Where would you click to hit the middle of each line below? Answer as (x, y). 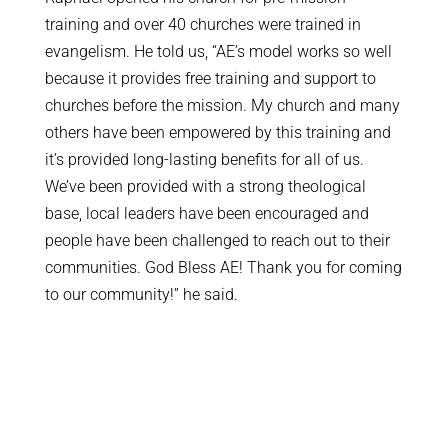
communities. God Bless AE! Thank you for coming (223, 268)
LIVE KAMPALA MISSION (223, 358)
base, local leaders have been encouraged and (206, 214)
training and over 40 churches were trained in (202, 25)
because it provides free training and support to (210, 79)
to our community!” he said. (141, 295)
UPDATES (224, 388)
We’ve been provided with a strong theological (205, 187)
